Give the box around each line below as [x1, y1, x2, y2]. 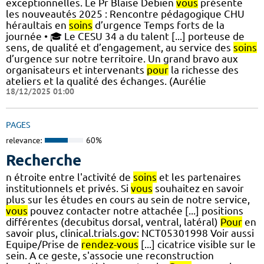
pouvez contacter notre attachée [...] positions [28, 204, 243, 216]
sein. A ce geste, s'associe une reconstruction [6, 249, 214, 261]
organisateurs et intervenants [6, 64, 147, 76]
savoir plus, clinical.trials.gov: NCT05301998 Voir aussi [6, 227, 254, 239]
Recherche [6, 151, 81, 169]
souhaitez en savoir [153, 182, 244, 194]
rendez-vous [81, 238, 138, 250]
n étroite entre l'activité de [6, 171, 133, 183]
